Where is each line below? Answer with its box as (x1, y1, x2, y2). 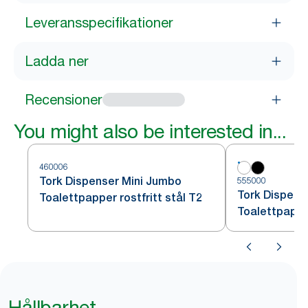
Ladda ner (25, 53, 89, 69)
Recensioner (25, 91, 102, 108)
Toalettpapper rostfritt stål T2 (39, 191, 202, 204)
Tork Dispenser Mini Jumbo (39, 175, 181, 188)
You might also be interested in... (14, 120, 286, 143)
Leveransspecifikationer (25, 14, 173, 31)
